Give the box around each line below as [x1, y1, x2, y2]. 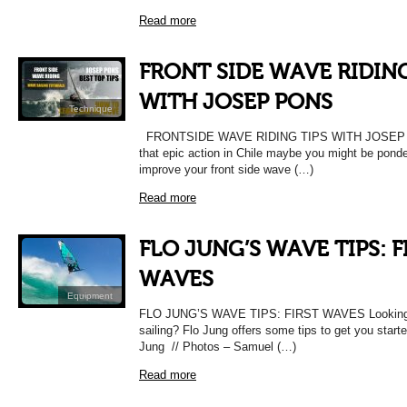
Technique [69, 104, 113, 114]
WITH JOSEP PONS [139, 90, 333, 114]
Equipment [67, 291, 113, 301]
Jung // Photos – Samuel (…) [139, 340, 296, 353]
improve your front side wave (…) [139, 163, 313, 176]
